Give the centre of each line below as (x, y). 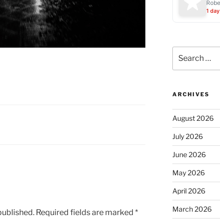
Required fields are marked (85, 213)
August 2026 (193, 118)
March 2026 (192, 209)
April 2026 (189, 191)
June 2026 (189, 155)
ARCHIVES (191, 95)
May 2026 (188, 173)
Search (183, 51)
